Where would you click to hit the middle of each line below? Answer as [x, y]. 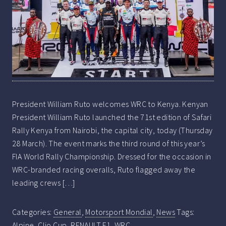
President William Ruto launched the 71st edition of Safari [112, 117]
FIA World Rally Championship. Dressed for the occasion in [112, 157]
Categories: [33, 212]
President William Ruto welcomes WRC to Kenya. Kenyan [110, 104]
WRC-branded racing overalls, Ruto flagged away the [104, 170]
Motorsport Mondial [119, 212]
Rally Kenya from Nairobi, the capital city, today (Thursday [112, 130]
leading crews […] [44, 183]
